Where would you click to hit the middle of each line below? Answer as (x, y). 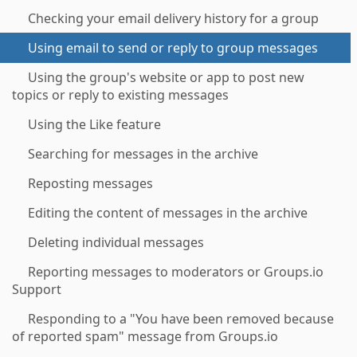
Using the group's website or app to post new (166, 77)
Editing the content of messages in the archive (168, 213)
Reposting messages (90, 183)
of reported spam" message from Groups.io (145, 336)
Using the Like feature (94, 124)
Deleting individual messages (116, 242)
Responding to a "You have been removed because (181, 319)
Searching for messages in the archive (143, 154)
